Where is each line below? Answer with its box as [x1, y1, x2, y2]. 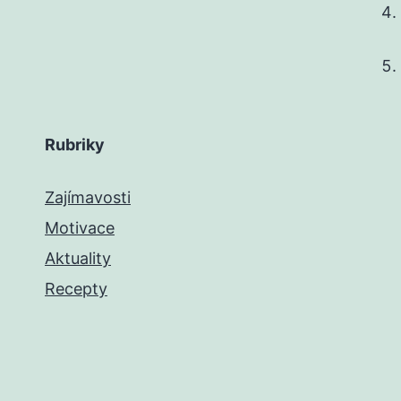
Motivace [45, 218, 115, 238]
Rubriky [45, 135, 105, 155]
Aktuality [45, 249, 111, 269]
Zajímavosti [45, 188, 131, 208]
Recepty [45, 279, 107, 299]
